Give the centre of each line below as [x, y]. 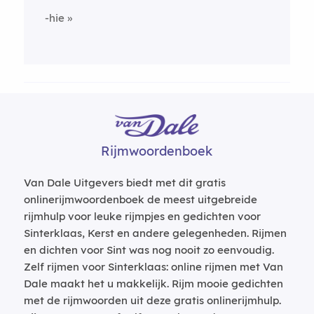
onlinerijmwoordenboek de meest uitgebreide [140, 199]
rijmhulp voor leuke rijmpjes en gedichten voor [142, 216]
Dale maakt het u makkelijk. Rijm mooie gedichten [153, 284]
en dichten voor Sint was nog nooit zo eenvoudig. [149, 250]
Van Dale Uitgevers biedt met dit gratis [124, 183]
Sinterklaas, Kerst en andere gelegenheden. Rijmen [155, 233]
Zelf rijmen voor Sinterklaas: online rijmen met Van [153, 267]
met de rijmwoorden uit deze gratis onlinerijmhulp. [152, 300]
